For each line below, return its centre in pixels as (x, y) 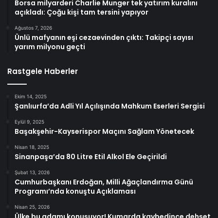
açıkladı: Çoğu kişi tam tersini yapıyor (82, 12)
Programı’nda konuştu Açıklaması (75, 191)
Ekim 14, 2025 (31, 96)
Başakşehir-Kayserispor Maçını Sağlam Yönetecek (104, 131)
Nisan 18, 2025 (32, 147)
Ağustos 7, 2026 (33, 27)
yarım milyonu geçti (50, 46)
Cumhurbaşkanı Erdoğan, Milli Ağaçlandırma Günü (104, 182)
